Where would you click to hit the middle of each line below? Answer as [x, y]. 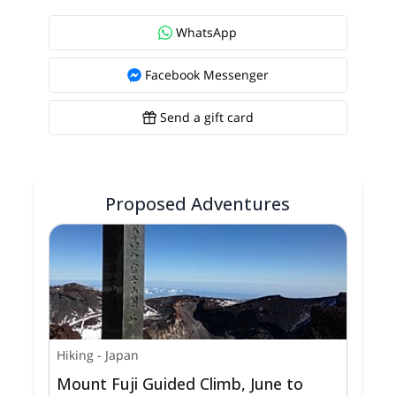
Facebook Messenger [206, 74]
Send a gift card [206, 117]
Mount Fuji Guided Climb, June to [180, 383]
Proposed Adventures [198, 203]
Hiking [76, 354]
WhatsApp [207, 32]
